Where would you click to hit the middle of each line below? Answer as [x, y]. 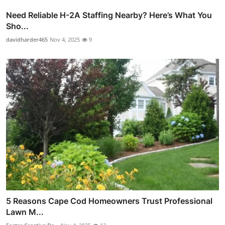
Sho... [17, 26]
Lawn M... [25, 212]
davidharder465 [27, 39]
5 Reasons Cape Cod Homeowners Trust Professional [109, 201]
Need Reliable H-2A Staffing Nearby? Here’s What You [109, 15]
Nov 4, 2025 [65, 39]
